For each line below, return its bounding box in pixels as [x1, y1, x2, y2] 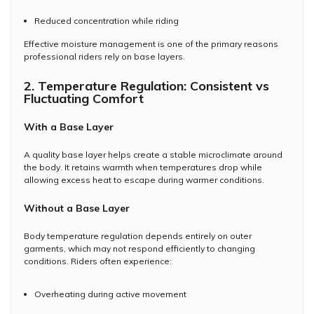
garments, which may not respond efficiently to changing [24, 243, 255, 254]
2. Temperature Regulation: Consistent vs [24, 77, 269, 94]
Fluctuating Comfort [24, 90, 144, 107]
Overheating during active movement [34, 288, 186, 299]
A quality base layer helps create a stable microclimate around [24, 149, 282, 160]
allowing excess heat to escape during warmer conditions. [24, 174, 264, 185]
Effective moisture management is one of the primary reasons [24, 38, 278, 49]
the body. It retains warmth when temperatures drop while [24, 161, 262, 172]
